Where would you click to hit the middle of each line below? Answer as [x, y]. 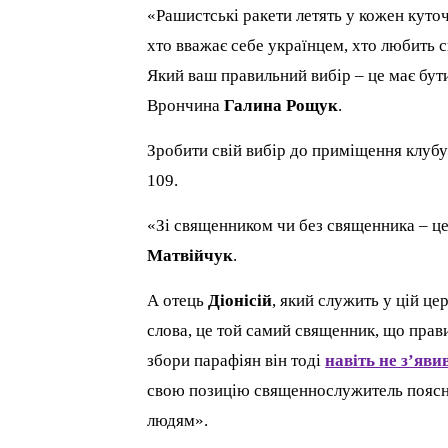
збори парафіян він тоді [236, 361]
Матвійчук [190, 256]
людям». [178, 421]
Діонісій [240, 301]
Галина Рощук [281, 106]
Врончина [186, 106]
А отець [178, 301]
